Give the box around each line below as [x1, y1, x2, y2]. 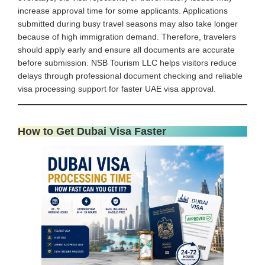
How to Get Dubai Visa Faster [18, 125, 166, 137]
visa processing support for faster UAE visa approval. [18, 83, 216, 93]
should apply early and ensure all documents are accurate [18, 44, 235, 54]
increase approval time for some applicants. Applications [18, 5, 228, 15]
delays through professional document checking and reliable [18, 70, 243, 80]
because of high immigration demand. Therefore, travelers [18, 31, 236, 41]
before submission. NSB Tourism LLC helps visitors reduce [18, 57, 237, 67]
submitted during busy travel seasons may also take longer [18, 18, 238, 28]
